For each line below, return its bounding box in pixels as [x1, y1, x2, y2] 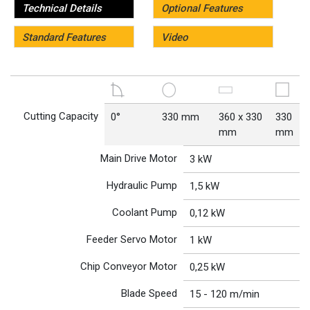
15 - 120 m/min [189, 287, 259, 300]
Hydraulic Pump [107, 179, 178, 192]
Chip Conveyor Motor [80, 259, 178, 273]
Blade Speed [121, 286, 178, 300]
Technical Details [22, 1, 102, 15]
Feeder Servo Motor [86, 232, 178, 246]
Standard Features [22, 30, 107, 44]
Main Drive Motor [100, 152, 178, 165]
